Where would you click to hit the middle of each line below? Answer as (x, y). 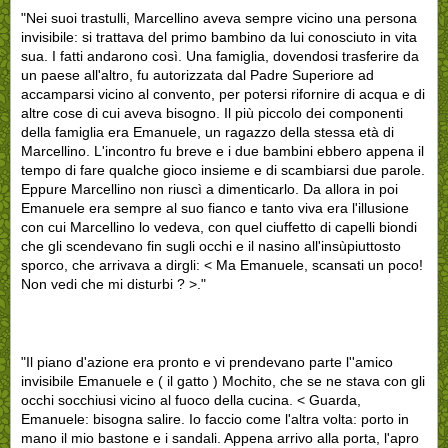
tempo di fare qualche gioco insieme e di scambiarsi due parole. (223, 169)
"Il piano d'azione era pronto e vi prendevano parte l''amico (207, 361)
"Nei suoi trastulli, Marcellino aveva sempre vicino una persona (219, 17)
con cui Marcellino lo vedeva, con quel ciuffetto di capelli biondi (219, 226)
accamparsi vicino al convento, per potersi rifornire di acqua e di (223, 93)
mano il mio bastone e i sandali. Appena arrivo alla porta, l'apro (220, 437)
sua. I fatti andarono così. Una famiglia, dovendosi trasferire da (220, 55)
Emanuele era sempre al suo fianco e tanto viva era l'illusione (215, 207)
